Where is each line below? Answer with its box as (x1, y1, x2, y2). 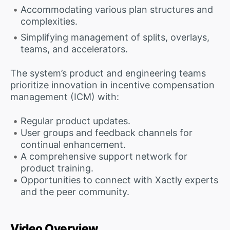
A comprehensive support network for (20, 150, 187, 162)
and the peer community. (20, 186, 129, 197)
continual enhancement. (20, 139, 126, 150)
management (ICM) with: (10, 91, 119, 102)
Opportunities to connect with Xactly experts (20, 174, 218, 185)
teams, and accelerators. (20, 43, 128, 54)
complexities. (20, 15, 78, 27)
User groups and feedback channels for (20, 127, 193, 138)
